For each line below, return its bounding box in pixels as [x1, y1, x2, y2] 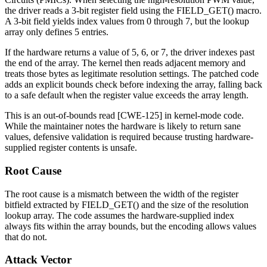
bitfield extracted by [5, 199, 82, 210]
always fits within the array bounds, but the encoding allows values [5, 221, 256, 231]
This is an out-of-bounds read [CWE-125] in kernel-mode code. [5, 110, 244, 121]
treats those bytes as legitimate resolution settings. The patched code [5, 69, 259, 79]
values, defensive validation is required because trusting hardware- [5, 132, 253, 142]
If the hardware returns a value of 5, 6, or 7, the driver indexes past [5, 47, 254, 58]
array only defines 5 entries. [5, 27, 108, 38]
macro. [234, 5, 262, 16]
